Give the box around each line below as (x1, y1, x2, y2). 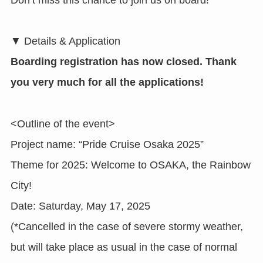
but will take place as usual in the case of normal (10, 241, 237, 254)
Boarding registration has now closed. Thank (10, 56, 237, 68)
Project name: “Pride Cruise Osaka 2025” (10, 139, 204, 151)
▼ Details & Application (10, 35, 120, 48)
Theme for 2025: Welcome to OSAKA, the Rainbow (10, 159, 251, 171)
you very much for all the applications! (10, 76, 204, 89)
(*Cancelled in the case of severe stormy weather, (10, 221, 243, 233)
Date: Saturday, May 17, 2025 (10, 200, 150, 213)
